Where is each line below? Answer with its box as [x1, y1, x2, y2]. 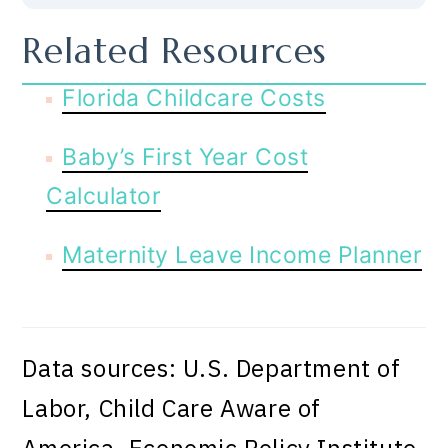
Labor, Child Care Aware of [22, 391, 322, 424]
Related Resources [22, 29, 328, 74]
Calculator [46, 181, 162, 210]
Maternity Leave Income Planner [62, 240, 423, 269]
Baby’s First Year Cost [62, 142, 309, 171]
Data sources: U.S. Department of [22, 351, 401, 384]
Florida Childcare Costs [62, 83, 326, 112]
